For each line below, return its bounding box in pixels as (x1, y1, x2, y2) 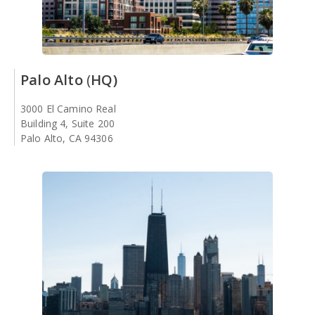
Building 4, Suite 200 (20, 117, 115, 131)
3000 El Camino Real (20, 102, 116, 116)
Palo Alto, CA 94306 (20, 131, 113, 146)
